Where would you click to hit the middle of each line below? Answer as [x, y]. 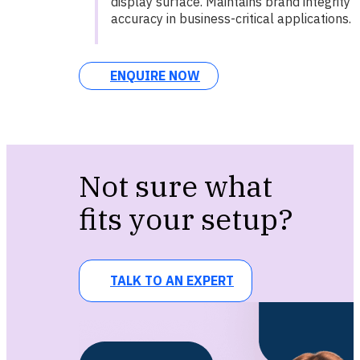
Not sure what [175, 186]
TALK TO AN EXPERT [172, 281]
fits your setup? [186, 219]
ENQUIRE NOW [155, 76]
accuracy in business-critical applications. [231, 19]
